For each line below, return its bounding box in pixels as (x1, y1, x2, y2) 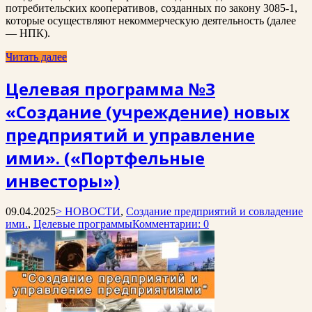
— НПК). (6, 26, 50, 39)
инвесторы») (6, 169, 120, 192)
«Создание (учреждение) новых (6, 100, 290, 123)
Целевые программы (33, 218, 132, 231)
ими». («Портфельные (6, 146, 205, 169)
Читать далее (6, 50, 67, 63)
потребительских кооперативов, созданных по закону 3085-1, (6, 1, 297, 14)
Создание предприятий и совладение (126, 205, 303, 218)
